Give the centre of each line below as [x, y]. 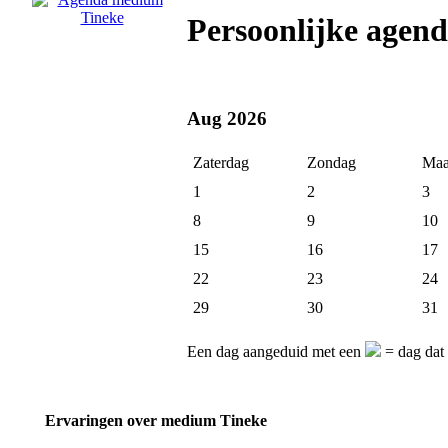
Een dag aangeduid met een [276, 352]
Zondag [331, 163]
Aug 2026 [227, 118]
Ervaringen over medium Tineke [156, 420]
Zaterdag [221, 163]
